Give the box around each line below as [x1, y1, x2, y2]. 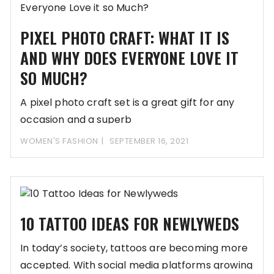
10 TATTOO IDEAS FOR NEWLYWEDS [20, 212, 240, 236]
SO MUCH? [20, 66, 88, 91]
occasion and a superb [20, 113, 132, 127]
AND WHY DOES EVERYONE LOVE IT [20, 46, 239, 70]
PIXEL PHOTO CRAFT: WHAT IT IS [20, 26, 230, 50]
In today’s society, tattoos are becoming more [20, 241, 248, 256]
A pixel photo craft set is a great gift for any [20, 95, 235, 110]
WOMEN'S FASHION [20, 135, 98, 147]
